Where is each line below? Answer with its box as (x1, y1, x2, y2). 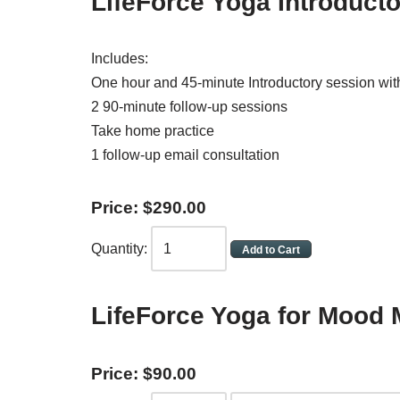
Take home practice (91, 123, 214, 138)
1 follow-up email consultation (91, 147, 279, 162)
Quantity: (91, 241, 147, 256)
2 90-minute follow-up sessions (91, 99, 287, 114)
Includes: (91, 51, 148, 66)
